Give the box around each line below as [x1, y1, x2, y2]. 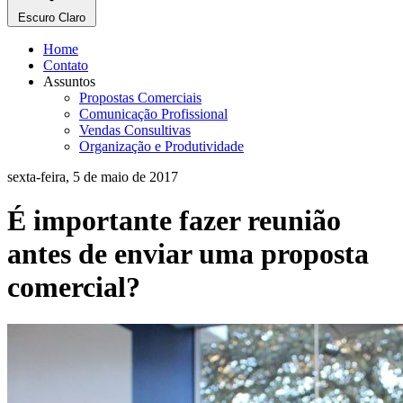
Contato [43, 58, 88, 73]
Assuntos [43, 74, 95, 89]
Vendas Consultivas [79, 122, 191, 138]
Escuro [18, 11, 55, 24]
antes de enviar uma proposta [7, 237, 369, 271]
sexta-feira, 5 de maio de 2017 [7, 169, 178, 184]
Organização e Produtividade [79, 139, 244, 154]
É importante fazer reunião [7, 204, 341, 237]
